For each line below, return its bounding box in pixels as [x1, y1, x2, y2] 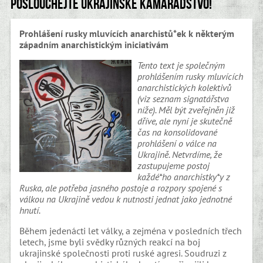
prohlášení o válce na [137, 137, 217, 149]
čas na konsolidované [137, 126, 217, 138]
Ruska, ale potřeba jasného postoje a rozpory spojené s [19, 181, 222, 194]
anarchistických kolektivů [137, 81, 231, 93]
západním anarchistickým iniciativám [19, 39, 169, 51]
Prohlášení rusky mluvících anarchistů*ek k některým [19, 28, 235, 40]
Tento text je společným [137, 59, 225, 71]
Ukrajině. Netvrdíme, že [137, 148, 222, 160]
